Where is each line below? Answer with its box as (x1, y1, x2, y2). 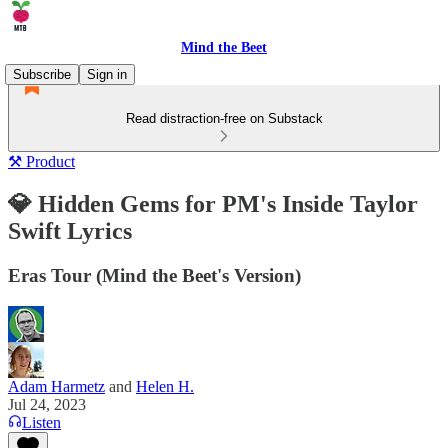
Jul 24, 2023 (8, 395, 86, 413)
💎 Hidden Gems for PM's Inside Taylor (8, 190, 418, 217)
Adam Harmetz (8, 377, 105, 395)
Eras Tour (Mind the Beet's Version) (8, 264, 301, 286)
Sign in (87, 67, 127, 82)
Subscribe (13, 67, 71, 82)
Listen (22, 413, 61, 431)
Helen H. (136, 377, 194, 395)
